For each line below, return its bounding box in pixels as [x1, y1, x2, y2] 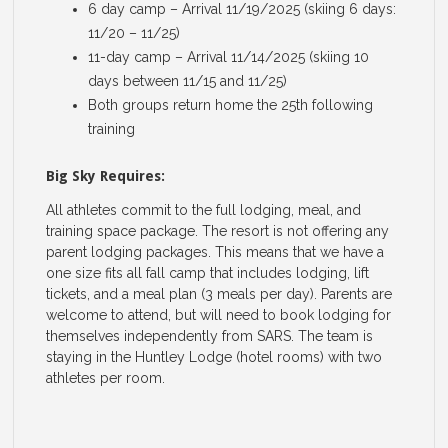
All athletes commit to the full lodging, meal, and [46, 202, 362, 219]
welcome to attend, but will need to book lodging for [46, 307, 392, 324]
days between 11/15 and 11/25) [88, 73, 288, 90]
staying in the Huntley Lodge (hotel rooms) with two [46, 349, 383, 366]
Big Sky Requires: [46, 168, 166, 185]
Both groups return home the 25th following [88, 97, 374, 114]
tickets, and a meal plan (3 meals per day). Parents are [46, 286, 393, 303]
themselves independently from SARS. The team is [46, 328, 374, 345]
